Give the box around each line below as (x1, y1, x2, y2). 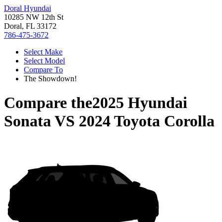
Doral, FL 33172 (4, 22, 56, 30)
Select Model (24, 56, 65, 65)
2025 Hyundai (92, 94, 187, 112)
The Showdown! (24, 74, 77, 83)
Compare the (4, 94, 92, 112)
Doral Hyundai (4, 4, 51, 12)
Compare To (24, 65, 63, 74)
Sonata (4, 112, 51, 130)
